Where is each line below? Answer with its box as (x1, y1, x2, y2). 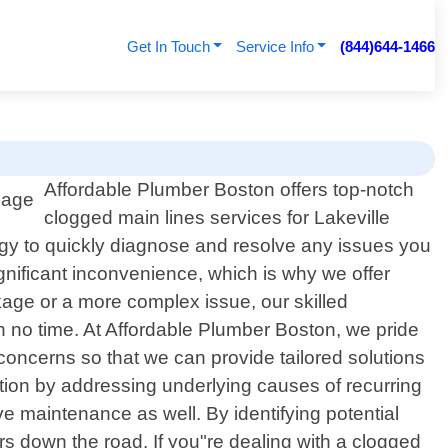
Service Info (235, 38, 314, 55)
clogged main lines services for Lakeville (44, 207, 391, 229)
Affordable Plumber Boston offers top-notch (44, 179, 415, 201)
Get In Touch (126, 38, 210, 55)
